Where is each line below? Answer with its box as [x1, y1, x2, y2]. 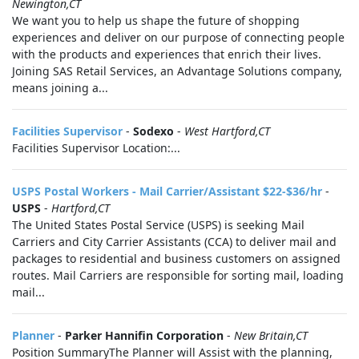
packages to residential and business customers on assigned [12, 251, 341, 266]
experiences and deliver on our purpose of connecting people [12, 30, 345, 45]
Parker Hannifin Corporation [65, 328, 224, 343]
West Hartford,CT [184, 123, 270, 139]
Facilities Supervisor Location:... [12, 140, 180, 155]
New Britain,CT [234, 328, 308, 343]
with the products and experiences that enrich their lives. [12, 46, 321, 62]
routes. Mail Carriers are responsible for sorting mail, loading [12, 268, 344, 283]
